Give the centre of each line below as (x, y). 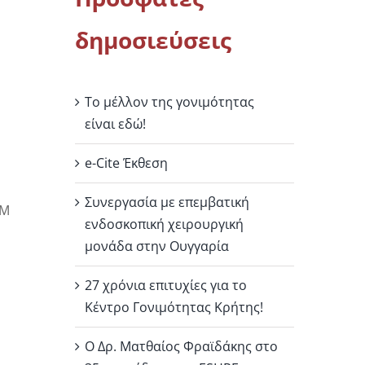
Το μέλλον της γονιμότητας (169, 102)
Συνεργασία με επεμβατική (167, 202)
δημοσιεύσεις (153, 40)
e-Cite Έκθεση (126, 163)
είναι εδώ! (115, 124)
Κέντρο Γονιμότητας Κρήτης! (174, 308)
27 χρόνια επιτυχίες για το (165, 286)
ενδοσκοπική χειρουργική (164, 224)
